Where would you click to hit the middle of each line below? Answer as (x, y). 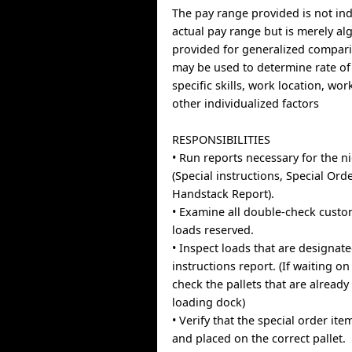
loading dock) (209, 302)
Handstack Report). (224, 194)
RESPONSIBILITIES (222, 139)
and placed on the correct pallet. (259, 338)
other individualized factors (246, 103)
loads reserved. (213, 230)
